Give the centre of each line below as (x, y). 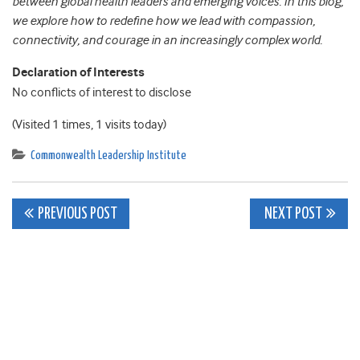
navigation (81, 251)
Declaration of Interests (78, 73)
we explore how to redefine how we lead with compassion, (164, 21)
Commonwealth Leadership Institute (108, 156)
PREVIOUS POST (78, 215)
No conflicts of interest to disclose (102, 93)
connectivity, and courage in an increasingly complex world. (167, 41)
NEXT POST (292, 215)
